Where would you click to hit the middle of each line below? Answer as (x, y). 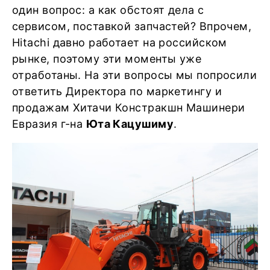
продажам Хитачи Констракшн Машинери (129, 108)
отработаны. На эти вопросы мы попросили (135, 75)
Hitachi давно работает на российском (120, 43)
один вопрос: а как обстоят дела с (108, 10)
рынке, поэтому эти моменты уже (107, 59)
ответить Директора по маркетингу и (117, 92)
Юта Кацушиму (130, 124)
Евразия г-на (49, 124)
